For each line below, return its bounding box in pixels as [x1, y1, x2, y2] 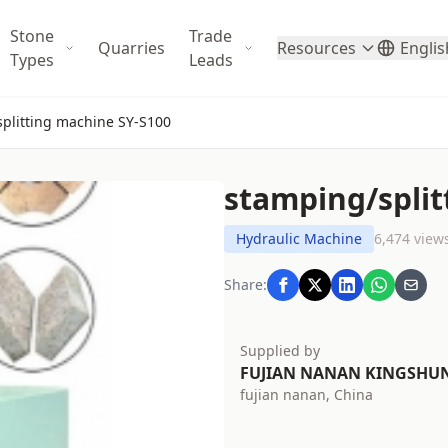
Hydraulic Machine [236, 229, 362, 248]
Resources [277, 37, 356, 59]
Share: [224, 275, 267, 294]
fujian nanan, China [240, 385, 373, 404]
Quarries [98, 37, 165, 59]
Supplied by [240, 341, 320, 360]
